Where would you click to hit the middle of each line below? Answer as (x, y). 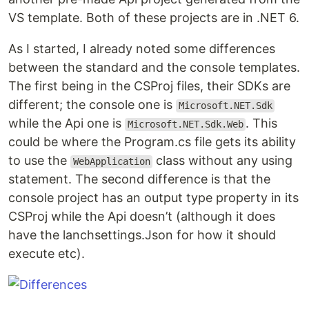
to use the (39, 161)
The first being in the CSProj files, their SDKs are (149, 86)
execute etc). (47, 254)
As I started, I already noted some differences (142, 49)
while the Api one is (67, 123)
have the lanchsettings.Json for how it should (142, 235)
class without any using (223, 161)
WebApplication (111, 162)
